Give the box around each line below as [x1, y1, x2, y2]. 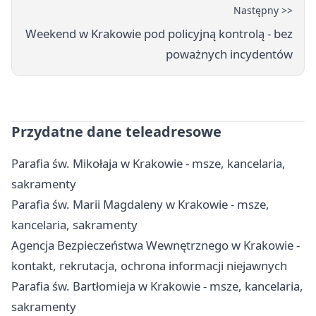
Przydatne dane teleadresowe [11, 122, 221, 142]
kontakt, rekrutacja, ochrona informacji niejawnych [11, 257, 287, 274]
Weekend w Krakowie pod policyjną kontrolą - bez [25, 25, 293, 42]
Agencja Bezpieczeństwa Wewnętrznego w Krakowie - [11, 237, 300, 254]
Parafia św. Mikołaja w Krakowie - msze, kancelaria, [11, 155, 286, 172]
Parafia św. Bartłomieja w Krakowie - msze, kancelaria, [11, 278, 303, 295]
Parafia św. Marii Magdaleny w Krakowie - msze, [11, 196, 269, 213]
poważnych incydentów [166, 46, 293, 63]
